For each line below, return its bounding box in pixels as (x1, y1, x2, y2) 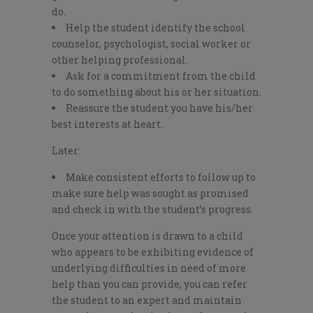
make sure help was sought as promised (52, 187, 249, 201)
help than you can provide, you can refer (52, 277, 247, 291)
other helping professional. (52, 53, 188, 67)
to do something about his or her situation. (52, 85, 261, 99)
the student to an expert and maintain (52, 293, 242, 307)
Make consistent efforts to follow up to (66, 170, 256, 184)
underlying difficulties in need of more (52, 261, 246, 275)
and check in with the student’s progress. (52, 203, 253, 217)
